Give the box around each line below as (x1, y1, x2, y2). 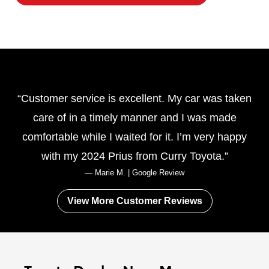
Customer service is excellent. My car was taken (21, 92, 252, 104)
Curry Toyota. (160, 150, 225, 162)
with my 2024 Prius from (41, 150, 160, 162)
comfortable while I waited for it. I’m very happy (22, 130, 247, 143)
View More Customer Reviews (67, 195, 202, 206)
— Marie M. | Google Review (85, 168, 184, 177)
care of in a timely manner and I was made (32, 111, 237, 124)
